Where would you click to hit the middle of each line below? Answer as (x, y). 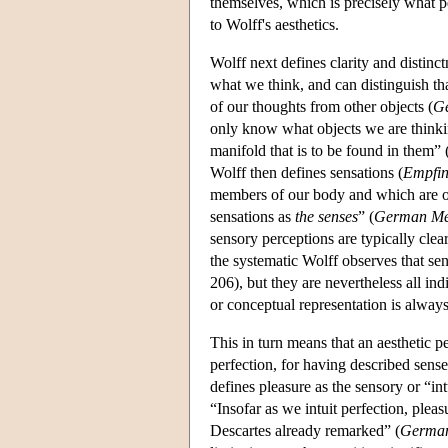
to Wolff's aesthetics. (274, 24)
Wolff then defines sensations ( (306, 172)
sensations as (252, 216)
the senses (326, 216)
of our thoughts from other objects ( (321, 106)
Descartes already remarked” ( (305, 430)
